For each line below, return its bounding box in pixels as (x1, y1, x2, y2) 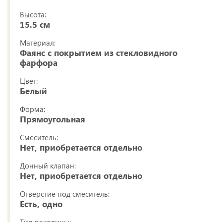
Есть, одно (20, 198, 62, 210)
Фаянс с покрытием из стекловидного (20, 47, 177, 59)
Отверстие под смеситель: (20, 189, 110, 199)
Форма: (20, 104, 45, 114)
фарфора (20, 57, 57, 69)
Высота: (20, 9, 46, 20)
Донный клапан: (20, 161, 76, 171)
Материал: (20, 38, 55, 48)
